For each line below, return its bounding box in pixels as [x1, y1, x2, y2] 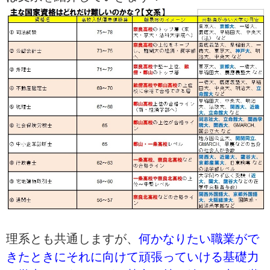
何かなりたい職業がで [139, 231, 259, 245]
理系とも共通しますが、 [6, 231, 139, 245]
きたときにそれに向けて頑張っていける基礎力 [6, 250, 259, 263]
